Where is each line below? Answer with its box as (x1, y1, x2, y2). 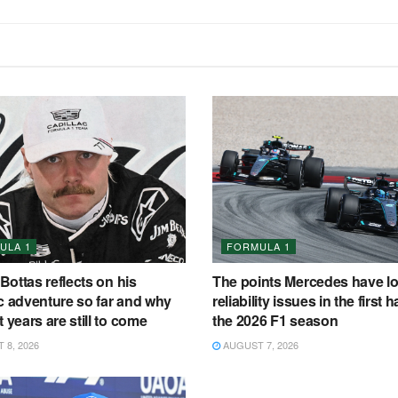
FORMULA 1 (227, 238, 291, 253)
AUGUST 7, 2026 (220, 337, 298, 352)
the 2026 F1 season (212, 309, 338, 330)
